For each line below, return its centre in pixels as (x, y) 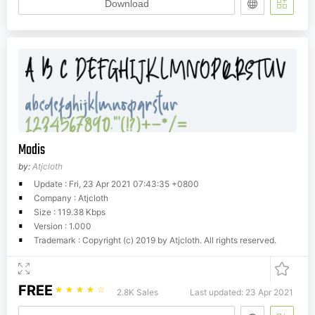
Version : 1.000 (63, 226)
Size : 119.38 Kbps (70, 212)
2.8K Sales (137, 292)
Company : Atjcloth (71, 198)
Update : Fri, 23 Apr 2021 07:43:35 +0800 (116, 184)
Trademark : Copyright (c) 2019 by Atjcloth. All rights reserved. (155, 240)
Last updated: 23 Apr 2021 (242, 292)
